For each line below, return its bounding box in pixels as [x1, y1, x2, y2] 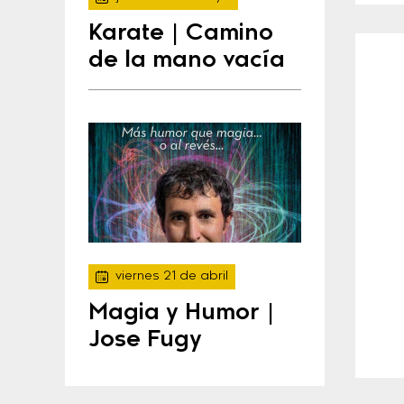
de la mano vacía [88, 49, 285, 72]
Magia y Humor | [88, 302, 275, 326]
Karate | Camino [88, 22, 273, 45]
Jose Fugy [88, 329, 202, 353]
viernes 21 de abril [115, 271, 228, 284]
